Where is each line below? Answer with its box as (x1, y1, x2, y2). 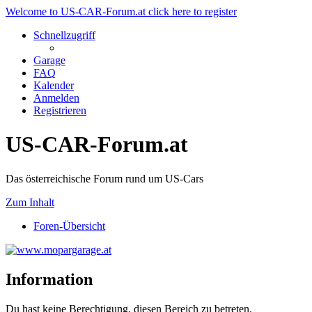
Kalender (33, 79, 74, 91)
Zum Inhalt (6, 196, 54, 208)
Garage (33, 54, 65, 66)
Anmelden (33, 92, 79, 104)
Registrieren (33, 104, 86, 116)
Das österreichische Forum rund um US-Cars (6, 172, 203, 185)
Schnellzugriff (33, 29, 95, 41)
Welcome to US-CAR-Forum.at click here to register (6, 6, 237, 17)
